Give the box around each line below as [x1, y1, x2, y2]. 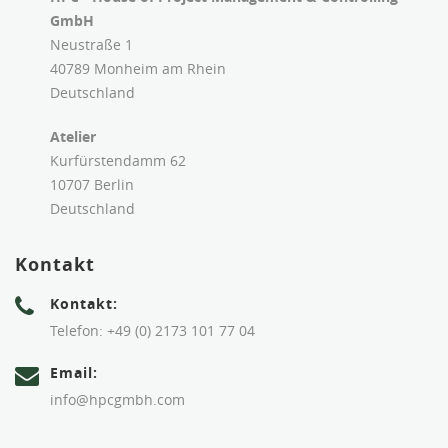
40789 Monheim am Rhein [50, 58, 226, 78]
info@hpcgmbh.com [50, 389, 185, 409]
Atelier [50, 126, 96, 146]
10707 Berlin [50, 174, 134, 194]
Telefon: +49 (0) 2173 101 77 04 [50, 320, 255, 340]
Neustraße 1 [50, 34, 133, 54]
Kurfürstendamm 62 [50, 150, 186, 170]
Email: [50, 362, 98, 382]
